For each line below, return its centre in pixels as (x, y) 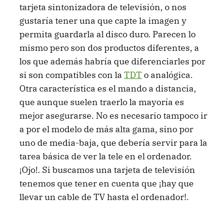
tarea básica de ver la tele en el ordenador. (106, 156)
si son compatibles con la (72, 75)
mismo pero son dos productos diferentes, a (109, 48)
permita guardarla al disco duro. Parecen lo (108, 34)
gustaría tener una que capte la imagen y (103, 21)
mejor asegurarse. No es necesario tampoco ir (113, 116)
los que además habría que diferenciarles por (112, 62)
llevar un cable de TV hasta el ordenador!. (104, 197)
